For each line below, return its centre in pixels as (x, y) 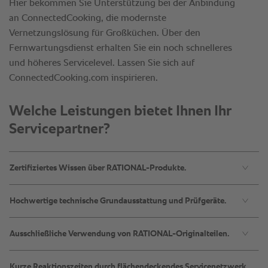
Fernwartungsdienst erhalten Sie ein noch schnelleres (121, 48)
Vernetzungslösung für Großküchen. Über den (105, 33)
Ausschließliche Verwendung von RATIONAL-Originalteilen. (119, 234)
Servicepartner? (60, 129)
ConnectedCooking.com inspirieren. (83, 78)
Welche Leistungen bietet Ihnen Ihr (120, 111)
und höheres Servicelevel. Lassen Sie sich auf (102, 63)
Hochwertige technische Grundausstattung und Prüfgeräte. (118, 201)
